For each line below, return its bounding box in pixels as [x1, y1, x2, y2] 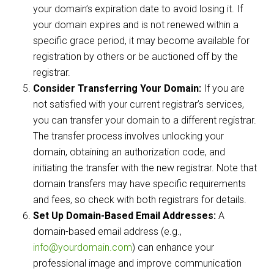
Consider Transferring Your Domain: [33, 83, 202, 95]
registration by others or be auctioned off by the [33, 51, 239, 63]
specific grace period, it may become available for [33, 35, 250, 47]
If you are [201, 83, 245, 95]
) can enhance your [132, 242, 215, 254]
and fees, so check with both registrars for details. [33, 194, 247, 206]
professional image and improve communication [33, 257, 242, 270]
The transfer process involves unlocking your [33, 130, 224, 143]
